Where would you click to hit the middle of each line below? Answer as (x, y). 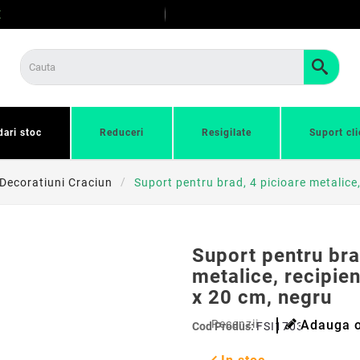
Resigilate (227, 133)
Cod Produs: (224, 326)
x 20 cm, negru (262, 297)
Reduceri (122, 133)
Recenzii (235, 323)
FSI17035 (284, 326)
